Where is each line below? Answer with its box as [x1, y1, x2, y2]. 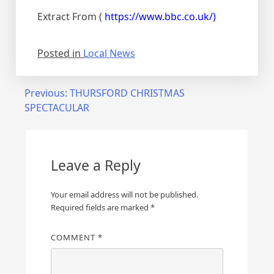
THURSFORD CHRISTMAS [70, 86, 185, 100]
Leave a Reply [50, 155, 141, 175]
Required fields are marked [50, 202, 150, 213]
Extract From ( [37, 10, 105, 23]
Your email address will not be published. [50, 189, 198, 200]
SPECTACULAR [24, 101, 89, 114]
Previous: [24, 86, 67, 100]
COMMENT [50, 232, 98, 243]
